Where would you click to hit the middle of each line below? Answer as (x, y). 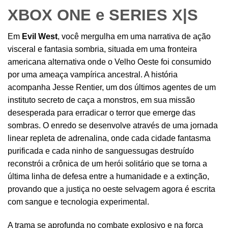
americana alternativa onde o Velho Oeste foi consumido (109, 62)
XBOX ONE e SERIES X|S (103, 15)
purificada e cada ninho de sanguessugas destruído (101, 151)
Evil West (40, 37)
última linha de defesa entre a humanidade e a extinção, (108, 177)
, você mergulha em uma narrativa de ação (134, 37)
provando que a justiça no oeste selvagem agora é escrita (111, 189)
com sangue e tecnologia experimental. (78, 202)
